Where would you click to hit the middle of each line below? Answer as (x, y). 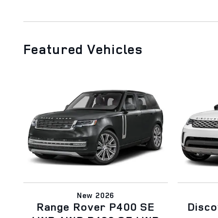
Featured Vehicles (83, 49)
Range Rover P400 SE (96, 206)
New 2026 (96, 195)
